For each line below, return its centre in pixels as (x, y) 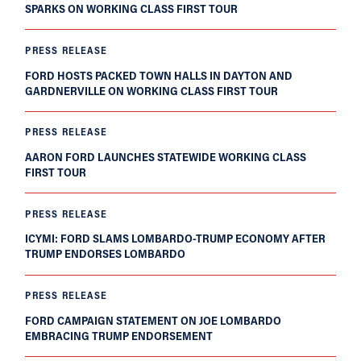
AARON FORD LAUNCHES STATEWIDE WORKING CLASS (166, 157)
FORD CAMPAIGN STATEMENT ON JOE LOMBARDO (154, 320)
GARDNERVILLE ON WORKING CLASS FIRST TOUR (152, 90)
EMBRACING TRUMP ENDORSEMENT (119, 335)
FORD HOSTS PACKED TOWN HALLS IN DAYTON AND (159, 75)
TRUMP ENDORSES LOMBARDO (106, 254)
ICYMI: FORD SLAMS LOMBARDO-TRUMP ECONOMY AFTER (176, 239)
